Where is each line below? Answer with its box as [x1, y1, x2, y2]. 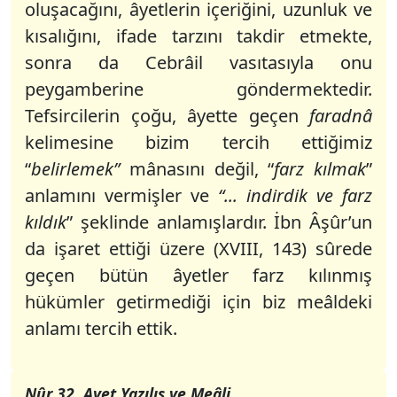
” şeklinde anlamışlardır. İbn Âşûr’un [66, 210, 372, 234]
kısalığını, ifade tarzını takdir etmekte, [25, 24, 372, 48]
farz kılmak [274, 157, 366, 181]
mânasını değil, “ [120, 157, 275, 181]
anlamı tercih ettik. [25, 316, 177, 340]
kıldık [25, 210, 66, 234]
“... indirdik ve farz [218, 183, 372, 207]
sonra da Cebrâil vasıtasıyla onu [25, 51, 372, 74]
